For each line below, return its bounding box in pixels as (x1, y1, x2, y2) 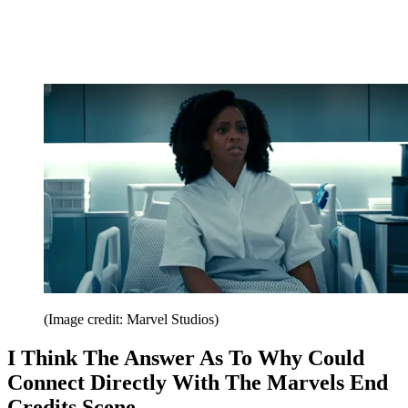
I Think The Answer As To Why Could (7, 345, 364, 370)
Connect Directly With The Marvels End (7, 370, 388, 394)
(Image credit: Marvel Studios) (44, 311, 219, 327)
